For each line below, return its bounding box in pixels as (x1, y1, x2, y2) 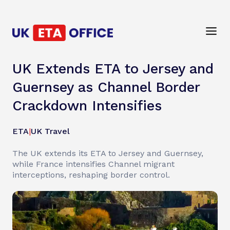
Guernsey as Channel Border (12, 79, 200, 95)
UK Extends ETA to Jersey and (12, 61, 214, 77)
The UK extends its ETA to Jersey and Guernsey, (12, 148, 203, 158)
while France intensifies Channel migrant (12, 159, 175, 169)
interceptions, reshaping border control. (12, 170, 170, 180)
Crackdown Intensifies (12, 98, 162, 114)
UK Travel (31, 126, 70, 136)
